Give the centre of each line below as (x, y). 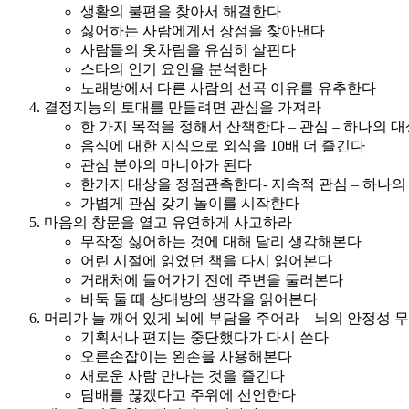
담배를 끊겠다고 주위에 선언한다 (188, 394)
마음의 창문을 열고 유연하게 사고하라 (168, 222)
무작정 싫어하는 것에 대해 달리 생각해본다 (221, 241)
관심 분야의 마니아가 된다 (166, 164)
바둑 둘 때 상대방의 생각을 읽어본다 (199, 299)
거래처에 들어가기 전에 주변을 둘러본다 (212, 279)
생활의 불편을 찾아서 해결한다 (181, 11)
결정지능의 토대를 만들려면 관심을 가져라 (183, 107)
